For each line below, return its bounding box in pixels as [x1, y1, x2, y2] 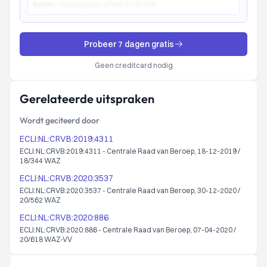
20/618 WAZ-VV [20, 235, 73, 244]
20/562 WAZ [20, 195, 61, 204]
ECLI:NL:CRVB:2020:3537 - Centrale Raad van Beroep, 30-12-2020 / [20, 186, 240, 195]
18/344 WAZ [20, 156, 61, 165]
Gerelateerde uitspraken [20, 91, 154, 106]
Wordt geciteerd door [20, 115, 100, 126]
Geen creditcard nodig [94, 61, 173, 70]
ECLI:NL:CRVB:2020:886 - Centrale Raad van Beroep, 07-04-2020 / [20, 225, 236, 234]
